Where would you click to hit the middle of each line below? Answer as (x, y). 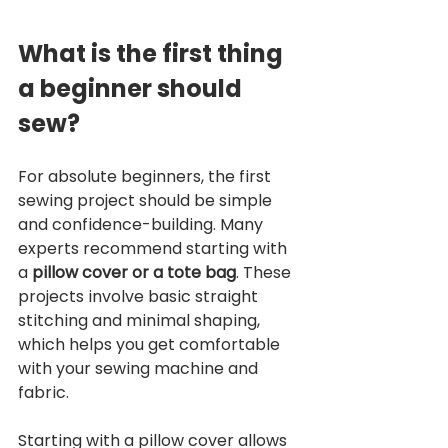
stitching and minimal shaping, (141, 320)
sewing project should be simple (147, 200)
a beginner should (132, 88)
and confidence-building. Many (142, 224)
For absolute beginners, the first (146, 176)
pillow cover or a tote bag (134, 272)
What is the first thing (153, 53)
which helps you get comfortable (151, 344)
